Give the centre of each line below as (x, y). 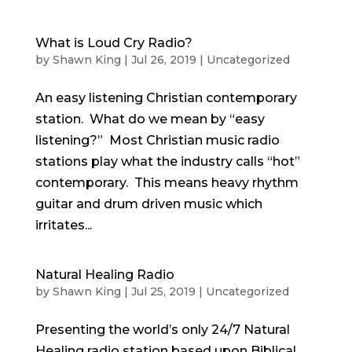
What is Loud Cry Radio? (114, 43)
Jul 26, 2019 (163, 60)
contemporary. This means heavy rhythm (167, 183)
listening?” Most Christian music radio (157, 140)
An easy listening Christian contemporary (166, 98)
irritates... (63, 225)
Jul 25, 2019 (163, 291)
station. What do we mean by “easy (150, 119)
